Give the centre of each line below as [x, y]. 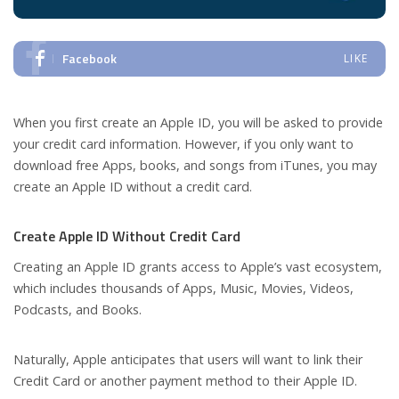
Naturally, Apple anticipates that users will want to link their [188, 360]
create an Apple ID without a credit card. [133, 187]
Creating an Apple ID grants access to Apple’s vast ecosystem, [198, 267]
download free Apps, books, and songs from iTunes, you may [195, 166]
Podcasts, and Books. [77, 310]
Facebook [90, 59]
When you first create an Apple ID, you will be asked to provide [198, 123]
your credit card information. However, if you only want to [183, 144]
